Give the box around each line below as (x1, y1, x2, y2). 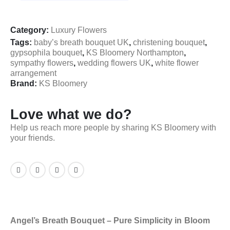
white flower (155, 58, 199, 67)
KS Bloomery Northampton (86, 48, 184, 57)
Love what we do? (10, 107, 132, 123)
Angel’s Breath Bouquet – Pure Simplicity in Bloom (10, 216, 210, 225)
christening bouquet (133, 37, 205, 47)
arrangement (10, 68, 56, 78)
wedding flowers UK (78, 58, 151, 67)
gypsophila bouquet (10, 48, 82, 57)
